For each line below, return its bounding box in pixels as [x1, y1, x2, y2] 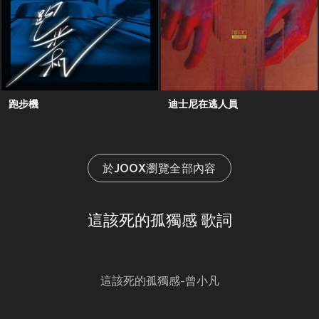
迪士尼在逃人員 [168, 98, 238, 110]
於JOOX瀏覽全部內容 [103, 163, 216, 177]
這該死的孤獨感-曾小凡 [100, 276, 219, 289]
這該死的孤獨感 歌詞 [87, 213, 232, 231]
